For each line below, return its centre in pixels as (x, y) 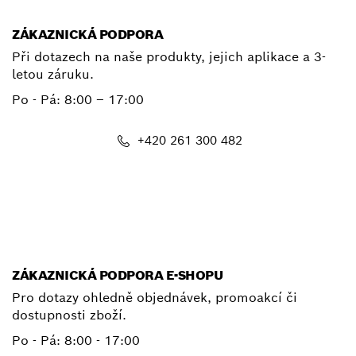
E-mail (190, 193)
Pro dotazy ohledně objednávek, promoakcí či (155, 298)
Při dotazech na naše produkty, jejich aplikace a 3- (169, 57)
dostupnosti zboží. (69, 315)
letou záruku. (53, 75)
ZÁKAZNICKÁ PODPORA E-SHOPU (118, 276)
